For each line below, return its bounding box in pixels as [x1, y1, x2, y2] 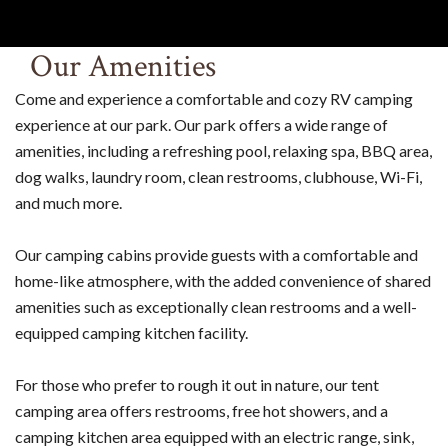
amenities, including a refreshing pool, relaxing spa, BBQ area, [15, 140, 432, 160]
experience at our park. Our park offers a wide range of [15, 114, 388, 134]
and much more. [15, 192, 122, 212]
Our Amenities [30, 45, 216, 87]
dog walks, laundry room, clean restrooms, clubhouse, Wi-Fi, [15, 166, 422, 186]
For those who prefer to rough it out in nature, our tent [15, 374, 379, 394]
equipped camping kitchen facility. [15, 322, 248, 342]
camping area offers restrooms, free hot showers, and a [15, 400, 388, 420]
